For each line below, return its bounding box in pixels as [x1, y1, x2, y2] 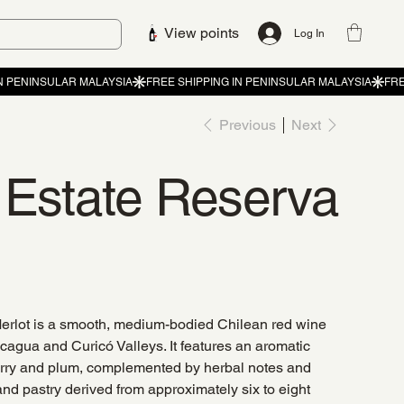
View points [164, 23, 240, 41]
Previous [218, 115, 276, 133]
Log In [294, 27, 326, 41]
